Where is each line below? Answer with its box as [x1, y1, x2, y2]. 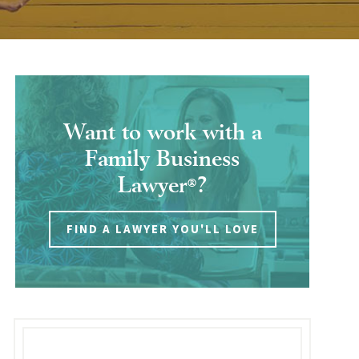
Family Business [85, 149, 240, 161]
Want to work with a [63, 123, 262, 135]
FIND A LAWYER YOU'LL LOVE [66, 221, 259, 236]
